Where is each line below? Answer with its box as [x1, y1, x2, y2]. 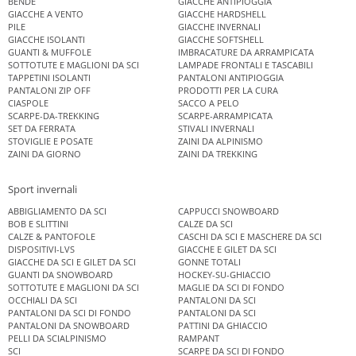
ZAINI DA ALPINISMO [178, 134, 263, 147]
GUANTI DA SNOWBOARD [8, 269, 113, 281]
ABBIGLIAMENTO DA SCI [8, 205, 106, 218]
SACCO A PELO [178, 96, 239, 109]
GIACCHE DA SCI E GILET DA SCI [8, 256, 136, 269]
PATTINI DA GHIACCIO [178, 319, 268, 332]
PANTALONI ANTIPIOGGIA [178, 71, 284, 83]
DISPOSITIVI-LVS [8, 243, 75, 256]
